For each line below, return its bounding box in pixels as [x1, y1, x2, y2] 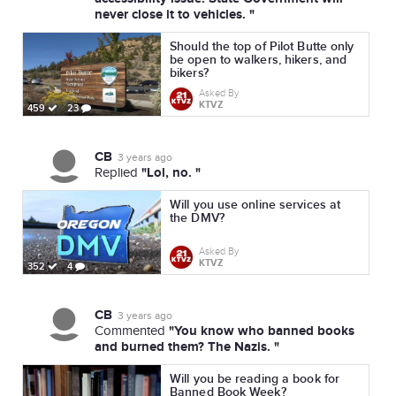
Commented [95, 324, 169, 339]
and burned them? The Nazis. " [95, 339, 279, 355]
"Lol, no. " [141, 164, 201, 181]
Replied [95, 165, 141, 180]
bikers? [170, 65, 209, 80]
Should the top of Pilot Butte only [170, 39, 354, 54]
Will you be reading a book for [170, 371, 339, 386]
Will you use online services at [170, 197, 341, 212]
